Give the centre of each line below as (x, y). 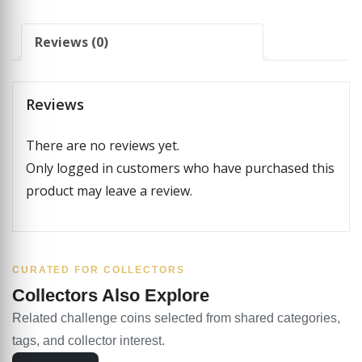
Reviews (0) (72, 42)
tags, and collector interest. (88, 340)
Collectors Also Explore (111, 295)
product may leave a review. (109, 190)
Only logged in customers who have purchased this (180, 168)
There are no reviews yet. (103, 145)
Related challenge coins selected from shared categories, (176, 318)
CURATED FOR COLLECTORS (99, 269)
